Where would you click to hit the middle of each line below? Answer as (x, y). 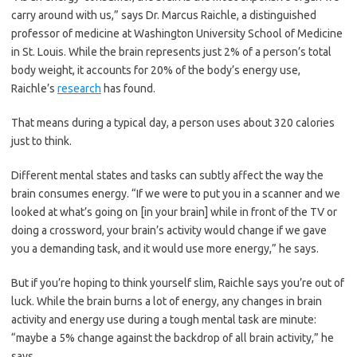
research (79, 88)
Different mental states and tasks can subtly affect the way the (167, 175)
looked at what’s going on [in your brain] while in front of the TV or (174, 212)
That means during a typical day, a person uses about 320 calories (173, 122)
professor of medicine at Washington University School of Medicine (177, 33)
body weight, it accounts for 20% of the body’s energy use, (156, 70)
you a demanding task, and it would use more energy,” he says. (165, 248)
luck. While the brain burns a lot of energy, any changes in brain (167, 301)
